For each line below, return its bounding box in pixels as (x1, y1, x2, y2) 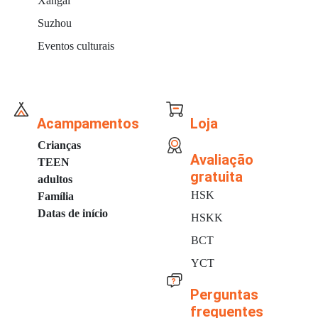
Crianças (38, 139, 81, 151)
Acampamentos (37, 115, 139, 132)
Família (38, 190, 74, 202)
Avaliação (190, 151, 253, 168)
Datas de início (38, 207, 108, 219)
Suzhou (38, 17, 72, 29)
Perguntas (190, 286, 258, 303)
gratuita (190, 168, 243, 185)
